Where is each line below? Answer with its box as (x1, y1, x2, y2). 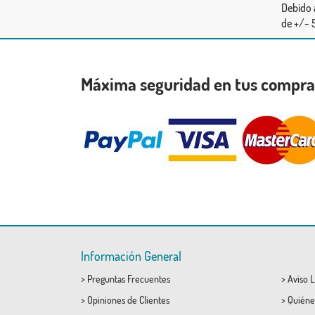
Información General (80, 248, 181, 264)
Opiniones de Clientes (86, 294, 169, 306)
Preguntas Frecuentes (86, 273, 170, 285)
